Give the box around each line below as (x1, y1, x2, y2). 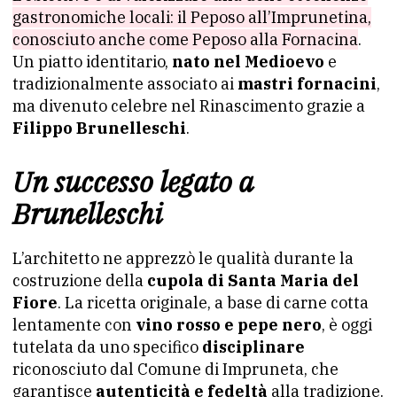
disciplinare (202, 337, 305, 357)
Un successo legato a (12, 163, 253, 200)
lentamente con (12, 315, 136, 335)
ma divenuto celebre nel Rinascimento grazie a (12, 96, 365, 116)
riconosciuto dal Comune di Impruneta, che (12, 359, 339, 379)
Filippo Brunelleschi (12, 118, 186, 138)
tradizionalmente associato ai (12, 74, 237, 94)
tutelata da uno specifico (12, 337, 202, 357)
